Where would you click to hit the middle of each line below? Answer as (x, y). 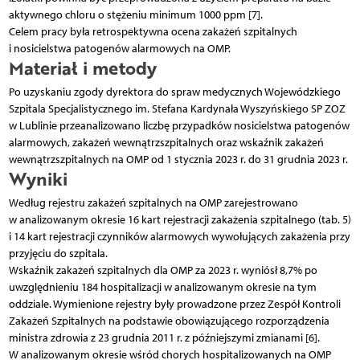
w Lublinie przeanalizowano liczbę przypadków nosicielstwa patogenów (179, 125)
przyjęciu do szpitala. (58, 253)
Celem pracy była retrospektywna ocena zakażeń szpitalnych (153, 31)
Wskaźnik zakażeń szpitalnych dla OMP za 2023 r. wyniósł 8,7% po (163, 270)
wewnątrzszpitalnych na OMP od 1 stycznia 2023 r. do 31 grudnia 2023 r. (178, 159)
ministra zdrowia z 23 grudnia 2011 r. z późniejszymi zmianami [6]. (164, 337)
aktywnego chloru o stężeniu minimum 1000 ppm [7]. (135, 14)
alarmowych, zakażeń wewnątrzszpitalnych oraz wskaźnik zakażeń (166, 142)
